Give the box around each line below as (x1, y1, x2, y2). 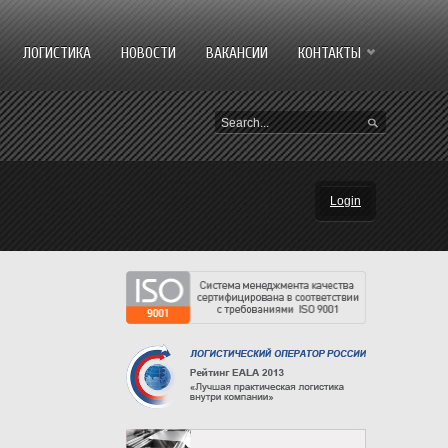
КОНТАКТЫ (298, 44, 361, 62)
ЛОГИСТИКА (23, 44, 91, 62)
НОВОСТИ (121, 44, 176, 62)
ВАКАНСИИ (206, 44, 268, 62)
